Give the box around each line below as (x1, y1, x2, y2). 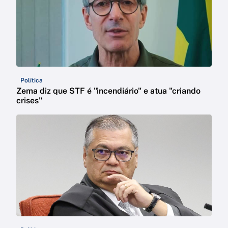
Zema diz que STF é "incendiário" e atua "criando (16, 86, 201, 96)
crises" (16, 96, 42, 106)
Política (20, 77, 43, 84)
